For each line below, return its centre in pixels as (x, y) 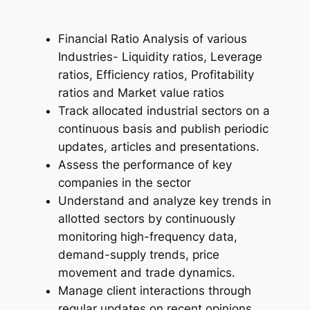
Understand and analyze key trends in (164, 201)
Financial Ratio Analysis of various (152, 39)
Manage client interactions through (154, 291)
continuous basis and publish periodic (163, 129)
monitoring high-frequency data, (147, 237)
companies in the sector (124, 183)
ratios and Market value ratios (141, 93)
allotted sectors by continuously (146, 219)
